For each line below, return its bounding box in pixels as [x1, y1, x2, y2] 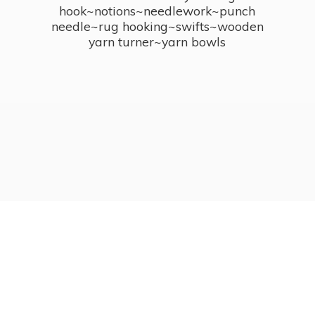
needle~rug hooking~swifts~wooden [51, 18, 264, 34]
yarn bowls [162, 33, 226, 49]
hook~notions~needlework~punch [59, 2, 256, 18]
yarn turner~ [89, 33, 162, 49]
